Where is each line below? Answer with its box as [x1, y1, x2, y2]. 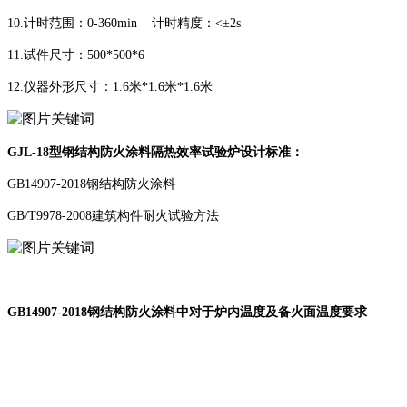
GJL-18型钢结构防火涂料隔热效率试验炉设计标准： [7, 144, 303, 159]
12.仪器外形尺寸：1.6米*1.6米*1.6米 [7, 79, 220, 94]
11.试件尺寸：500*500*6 [7, 47, 144, 62]
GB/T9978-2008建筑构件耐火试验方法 [7, 208, 219, 223]
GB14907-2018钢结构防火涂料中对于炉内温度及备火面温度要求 [7, 304, 367, 319]
